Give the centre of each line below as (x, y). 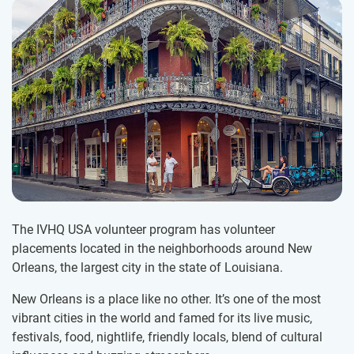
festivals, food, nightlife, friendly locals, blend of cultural (167, 337)
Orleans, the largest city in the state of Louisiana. (147, 268)
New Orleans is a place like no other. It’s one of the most (166, 299)
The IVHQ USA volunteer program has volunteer (143, 230)
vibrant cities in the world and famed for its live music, (162, 318)
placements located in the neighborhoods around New (162, 249)
